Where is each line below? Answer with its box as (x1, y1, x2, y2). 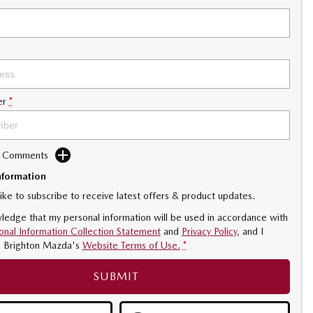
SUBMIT (93, 270, 139, 283)
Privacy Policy (181, 226, 237, 237)
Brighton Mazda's (3, 240, 80, 251)
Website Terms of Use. (82, 240, 180, 251)
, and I (236, 226, 263, 237)
